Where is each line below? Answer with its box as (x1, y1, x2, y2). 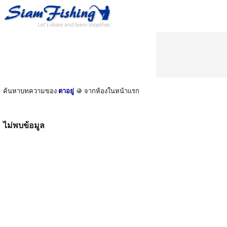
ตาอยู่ (58, 87, 74, 95)
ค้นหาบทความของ (3, 87, 58, 95)
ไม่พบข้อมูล (3, 121, 45, 130)
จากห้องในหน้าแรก (83, 87, 139, 95)
